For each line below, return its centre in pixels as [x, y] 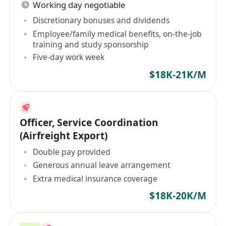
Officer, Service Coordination [89, 122]
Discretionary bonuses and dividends [101, 20]
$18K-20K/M [178, 195]
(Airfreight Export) [64, 135]
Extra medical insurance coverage [95, 178]
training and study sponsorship [91, 44]
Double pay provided [72, 152]
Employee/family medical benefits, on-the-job [118, 34]
